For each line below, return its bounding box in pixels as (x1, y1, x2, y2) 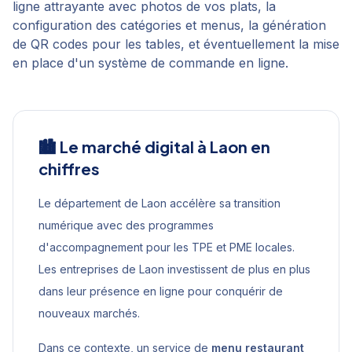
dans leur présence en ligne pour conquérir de (38, 284, 283, 298)
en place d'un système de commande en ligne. (13, 55, 288, 71)
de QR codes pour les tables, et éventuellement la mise (13, 36, 339, 52)
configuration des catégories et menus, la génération (13, 17, 326, 33)
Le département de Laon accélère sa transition (38, 196, 280, 210)
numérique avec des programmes (38, 218, 214, 232)
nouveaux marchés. (38, 306, 140, 320)
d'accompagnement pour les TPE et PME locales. (38, 240, 295, 254)
